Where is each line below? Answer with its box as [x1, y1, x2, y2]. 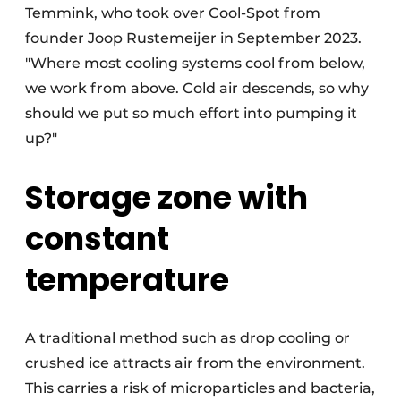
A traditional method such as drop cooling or [25, 329, 350, 347]
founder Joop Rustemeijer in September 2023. [25, 30, 362, 47]
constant [25, 217, 169, 261]
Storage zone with [25, 175, 308, 220]
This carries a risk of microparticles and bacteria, [25, 380, 375, 397]
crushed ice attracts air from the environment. [25, 354, 365, 372]
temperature [25, 258, 229, 303]
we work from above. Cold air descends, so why [25, 80, 369, 97]
